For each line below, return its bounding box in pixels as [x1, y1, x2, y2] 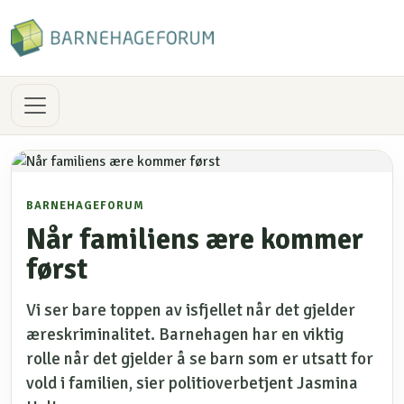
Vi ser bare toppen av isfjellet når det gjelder [26, 299, 355, 321]
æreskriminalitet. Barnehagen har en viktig [26, 324, 344, 345]
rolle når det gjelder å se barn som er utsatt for [26, 348, 373, 370]
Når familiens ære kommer [26, 222, 363, 257]
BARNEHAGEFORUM [26, 198, 144, 213]
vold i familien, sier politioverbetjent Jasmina [26, 372, 358, 394]
